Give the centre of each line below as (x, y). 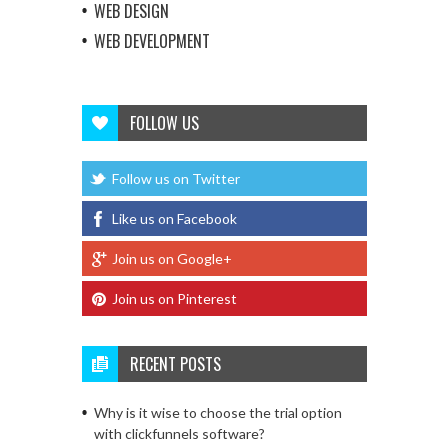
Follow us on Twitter (175, 178)
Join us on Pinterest (174, 298)
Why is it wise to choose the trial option (217, 412)
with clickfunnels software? (179, 433)
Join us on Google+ (171, 258)
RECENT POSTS (175, 363)
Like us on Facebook (174, 218)
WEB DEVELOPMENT (151, 40)
